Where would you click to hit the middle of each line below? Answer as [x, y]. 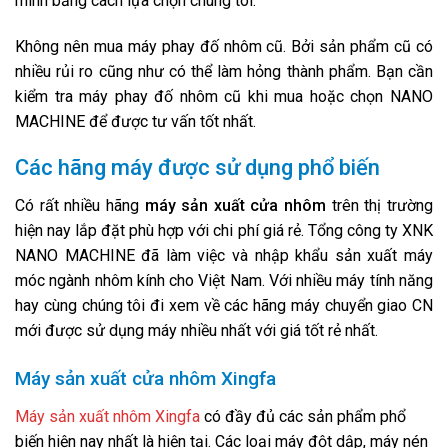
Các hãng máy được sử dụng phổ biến [197, 168]
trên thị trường [380, 206]
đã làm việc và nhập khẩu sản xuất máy [284, 256]
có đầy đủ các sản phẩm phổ [303, 416]
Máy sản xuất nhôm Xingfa [107, 416]
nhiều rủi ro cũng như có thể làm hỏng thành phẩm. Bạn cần [224, 71]
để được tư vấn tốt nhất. [170, 121]
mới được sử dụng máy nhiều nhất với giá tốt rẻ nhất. [196, 331]
